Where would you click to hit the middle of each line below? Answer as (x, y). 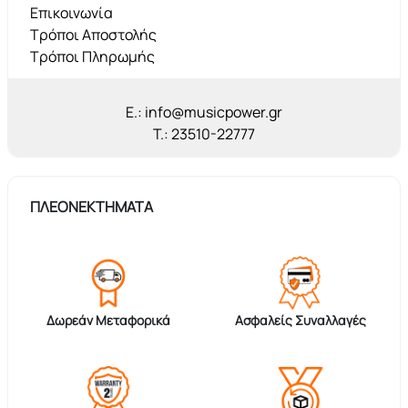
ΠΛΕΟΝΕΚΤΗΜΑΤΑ (92, 207)
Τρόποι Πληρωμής (92, 57)
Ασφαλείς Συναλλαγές (300, 321)
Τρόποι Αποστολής (93, 35)
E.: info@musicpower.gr (204, 112)
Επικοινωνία (71, 13)
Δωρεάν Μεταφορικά (108, 321)
